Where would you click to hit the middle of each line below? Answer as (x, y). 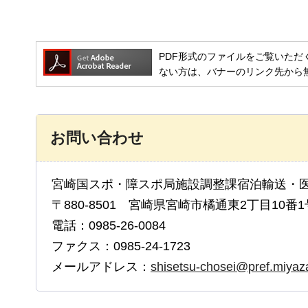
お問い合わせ (97, 137)
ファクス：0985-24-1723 (121, 246)
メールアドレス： (101, 266)
